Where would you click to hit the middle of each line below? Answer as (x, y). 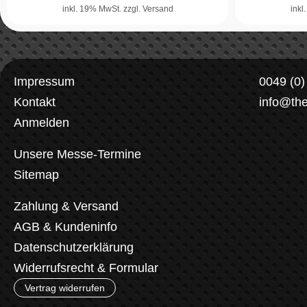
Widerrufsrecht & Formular (86, 268)
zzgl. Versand (148, 9)
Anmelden (41, 122)
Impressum (44, 81)
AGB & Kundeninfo (65, 226)
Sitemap (36, 174)
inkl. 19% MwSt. (93, 9)
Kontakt (35, 102)
